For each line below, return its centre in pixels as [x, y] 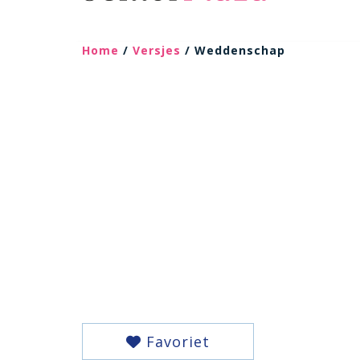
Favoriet [175, 342]
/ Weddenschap [233, 50]
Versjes [157, 50]
